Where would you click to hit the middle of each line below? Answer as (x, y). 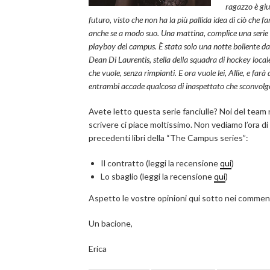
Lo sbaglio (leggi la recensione (157, 176)
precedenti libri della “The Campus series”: (168, 138)
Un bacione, (111, 223)
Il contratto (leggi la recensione (160, 163)
